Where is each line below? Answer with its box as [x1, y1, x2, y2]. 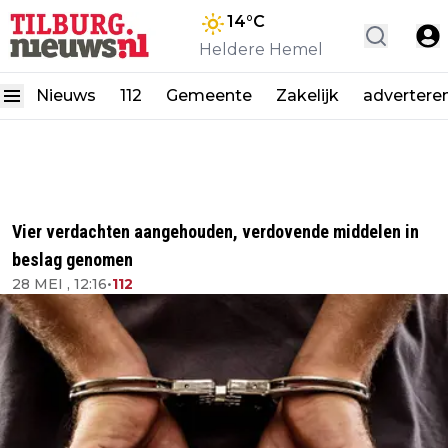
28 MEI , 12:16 [12, 275, 107, 293]
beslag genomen [12, 249, 133, 270]
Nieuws [36, 86, 96, 105]
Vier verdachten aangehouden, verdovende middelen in [12, 221, 419, 242]
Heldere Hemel [199, 40, 323, 59]
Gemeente [166, 86, 252, 105]
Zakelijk [276, 86, 339, 105]
